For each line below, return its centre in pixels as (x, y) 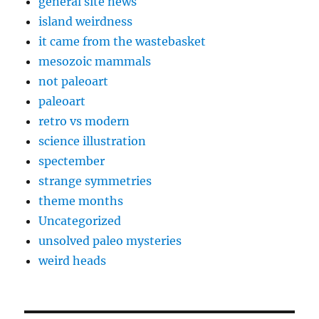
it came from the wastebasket (122, 41)
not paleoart (74, 81)
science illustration (93, 141)
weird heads (73, 260)
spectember (72, 161)
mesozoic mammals (95, 61)
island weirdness (86, 21)
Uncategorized (80, 220)
